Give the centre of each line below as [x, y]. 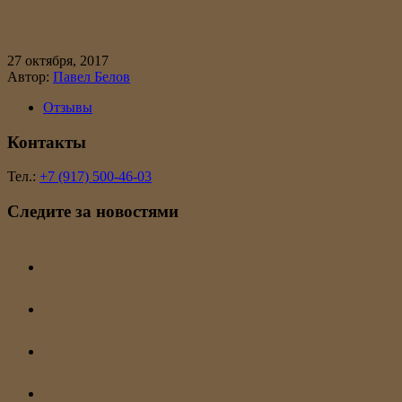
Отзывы [68, 107]
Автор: [30, 76]
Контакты [47, 142]
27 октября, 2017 [58, 60]
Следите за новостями [93, 211]
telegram [66, 371]
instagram [70, 245]
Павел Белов [92, 76]
